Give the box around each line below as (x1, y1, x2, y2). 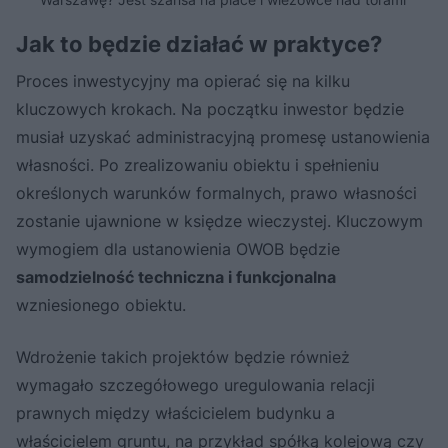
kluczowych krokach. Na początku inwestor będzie (16, 98, 404, 119)
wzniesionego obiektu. (16, 294, 186, 315)
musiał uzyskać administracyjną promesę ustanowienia (16, 126, 430, 147)
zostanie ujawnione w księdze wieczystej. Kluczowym (16, 210, 423, 231)
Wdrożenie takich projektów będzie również (16, 346, 350, 367)
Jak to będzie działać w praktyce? (16, 30, 382, 57)
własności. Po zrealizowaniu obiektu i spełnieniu (16, 154, 379, 175)
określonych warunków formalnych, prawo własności (16, 182, 417, 203)
